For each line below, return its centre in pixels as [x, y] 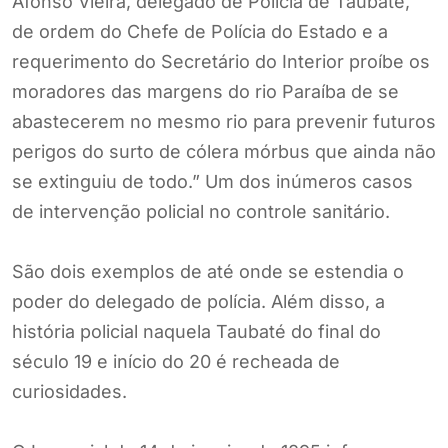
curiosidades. [69, 392]
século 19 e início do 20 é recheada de [176, 362]
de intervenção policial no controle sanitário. [201, 212]
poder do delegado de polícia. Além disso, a [198, 302]
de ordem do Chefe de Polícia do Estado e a [200, 32]
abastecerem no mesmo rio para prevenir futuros [224, 122]
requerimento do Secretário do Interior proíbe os [221, 62]
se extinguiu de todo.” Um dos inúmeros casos [212, 182]
